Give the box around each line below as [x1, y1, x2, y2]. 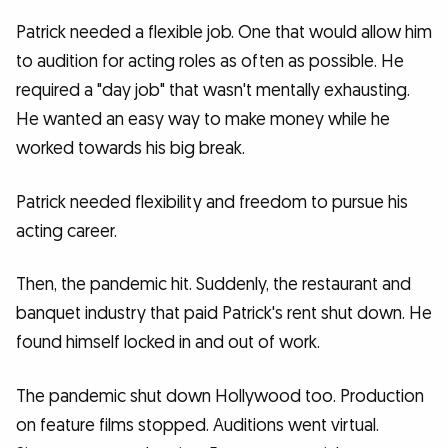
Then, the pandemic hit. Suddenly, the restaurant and [16, 273, 411, 297]
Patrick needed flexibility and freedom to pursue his [16, 190, 408, 214]
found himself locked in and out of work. [16, 331, 320, 355]
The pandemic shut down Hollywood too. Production [16, 384, 424, 408]
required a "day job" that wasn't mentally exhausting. [16, 78, 410, 102]
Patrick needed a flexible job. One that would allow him [16, 20, 432, 44]
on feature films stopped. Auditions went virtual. [16, 413, 379, 437]
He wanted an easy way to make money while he [16, 107, 390, 131]
